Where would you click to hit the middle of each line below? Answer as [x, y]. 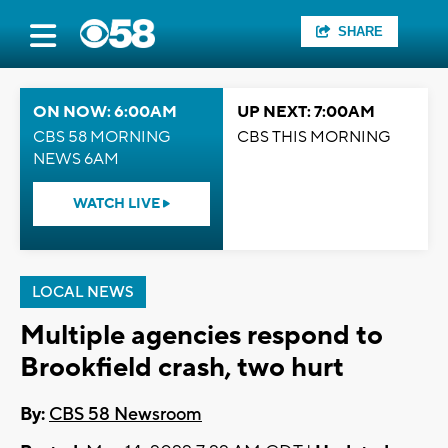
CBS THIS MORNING [314, 137]
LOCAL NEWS [83, 292]
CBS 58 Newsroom [125, 415]
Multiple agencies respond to [201, 335]
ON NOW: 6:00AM [105, 112]
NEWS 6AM [76, 159]
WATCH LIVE [118, 204]
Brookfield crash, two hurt [182, 367]
